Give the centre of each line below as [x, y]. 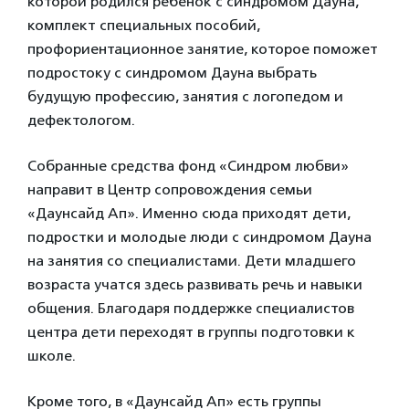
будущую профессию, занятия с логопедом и [185, 96]
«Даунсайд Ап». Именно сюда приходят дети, [189, 213]
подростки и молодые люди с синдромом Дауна [199, 237]
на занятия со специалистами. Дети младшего [192, 261]
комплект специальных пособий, [144, 25]
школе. [52, 356]
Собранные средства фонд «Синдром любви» [188, 166]
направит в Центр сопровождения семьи [170, 189]
